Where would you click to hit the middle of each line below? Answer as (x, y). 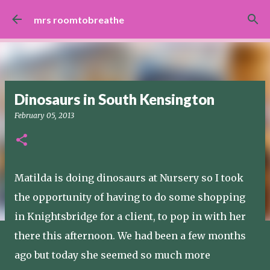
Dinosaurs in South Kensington (115, 99)
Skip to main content (135, 15)
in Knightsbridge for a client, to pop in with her (130, 216)
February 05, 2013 (44, 115)
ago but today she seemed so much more (112, 255)
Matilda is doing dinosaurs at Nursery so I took (129, 178)
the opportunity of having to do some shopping (130, 197)
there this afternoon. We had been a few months (130, 236)
